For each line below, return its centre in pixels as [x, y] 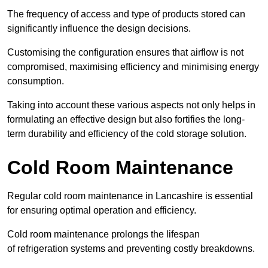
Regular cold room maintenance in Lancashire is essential [130, 196]
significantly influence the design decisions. [99, 28]
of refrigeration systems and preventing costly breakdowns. [131, 248]
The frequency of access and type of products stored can [126, 14]
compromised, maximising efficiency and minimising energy [133, 66]
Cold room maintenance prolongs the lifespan [103, 234]
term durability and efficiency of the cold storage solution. [127, 133]
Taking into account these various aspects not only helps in [131, 105]
